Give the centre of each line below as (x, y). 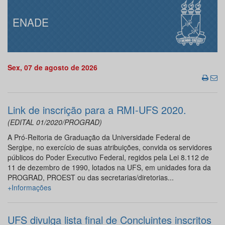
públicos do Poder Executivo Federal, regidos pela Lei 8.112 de (108, 157)
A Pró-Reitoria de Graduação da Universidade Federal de (99, 137)
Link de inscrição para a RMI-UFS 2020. (97, 110)
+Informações (29, 188)
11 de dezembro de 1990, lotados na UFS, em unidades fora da (109, 167)
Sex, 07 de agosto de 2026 (52, 68)
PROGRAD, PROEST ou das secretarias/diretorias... (91, 178)
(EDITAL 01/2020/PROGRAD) (55, 122)
